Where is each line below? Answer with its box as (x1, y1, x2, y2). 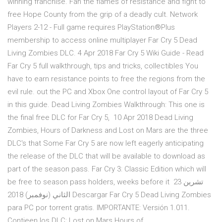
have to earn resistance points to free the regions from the (7, 74, 205, 84)
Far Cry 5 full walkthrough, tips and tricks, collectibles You (7, 61, 198, 71)
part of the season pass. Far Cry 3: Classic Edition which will (7, 165, 206, 174)
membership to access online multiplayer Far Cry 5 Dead (7, 36, 197, 45)
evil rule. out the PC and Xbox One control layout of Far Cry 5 (7, 87, 208, 97)
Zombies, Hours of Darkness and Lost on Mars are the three (7, 126, 208, 135)
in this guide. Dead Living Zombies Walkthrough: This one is (7, 100, 205, 110)
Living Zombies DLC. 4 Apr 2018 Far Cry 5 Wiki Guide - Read (7, 49, 204, 58)
